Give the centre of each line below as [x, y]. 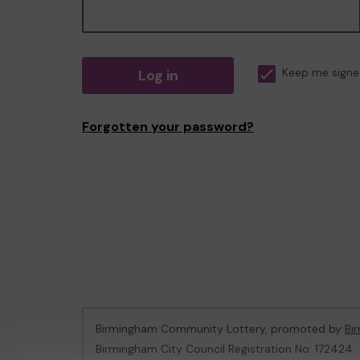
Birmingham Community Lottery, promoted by [220, 329]
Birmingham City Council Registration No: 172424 [224, 349]
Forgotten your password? [168, 127]
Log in [158, 76]
